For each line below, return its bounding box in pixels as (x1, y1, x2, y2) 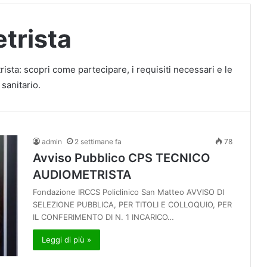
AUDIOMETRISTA (33, 167, 131, 182)
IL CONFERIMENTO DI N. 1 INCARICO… (33, 212, 174, 222)
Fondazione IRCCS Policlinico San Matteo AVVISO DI (33, 187, 224, 197)
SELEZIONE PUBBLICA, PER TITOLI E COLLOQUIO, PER (33, 200, 232, 209)
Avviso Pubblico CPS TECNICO (33, 151, 210, 165)
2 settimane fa (74, 137, 122, 146)
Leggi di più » (42, 235, 91, 244)
